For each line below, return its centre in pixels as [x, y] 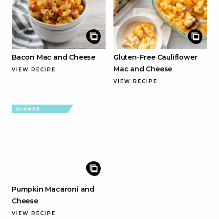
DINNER [29, 109]
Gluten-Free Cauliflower [155, 57]
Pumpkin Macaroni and [53, 189]
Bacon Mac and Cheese [54, 57]
